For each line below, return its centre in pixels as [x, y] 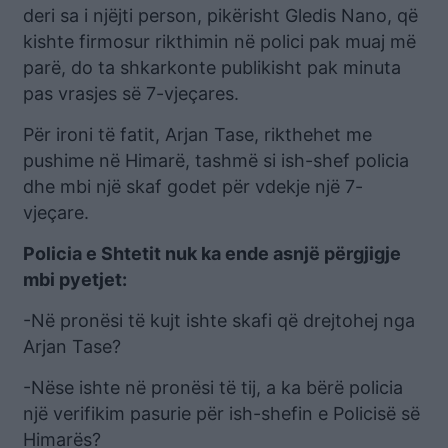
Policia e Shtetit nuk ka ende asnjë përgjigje [212, 253]
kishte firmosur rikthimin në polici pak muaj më [219, 41]
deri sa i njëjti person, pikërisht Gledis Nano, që [220, 15]
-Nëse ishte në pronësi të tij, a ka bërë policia [213, 387]
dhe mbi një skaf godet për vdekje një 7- [193, 186]
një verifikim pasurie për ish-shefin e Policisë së [221, 413]
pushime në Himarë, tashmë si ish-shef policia [216, 160]
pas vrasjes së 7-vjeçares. [131, 93]
